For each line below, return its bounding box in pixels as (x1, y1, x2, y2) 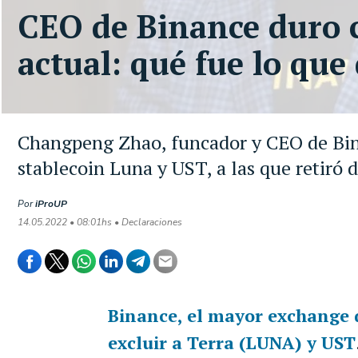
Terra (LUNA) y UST (186, 331, 356, 354)
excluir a (107, 331, 187, 354)
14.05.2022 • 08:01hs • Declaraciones (18, 216, 182, 229)
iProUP (35, 197, 67, 210)
